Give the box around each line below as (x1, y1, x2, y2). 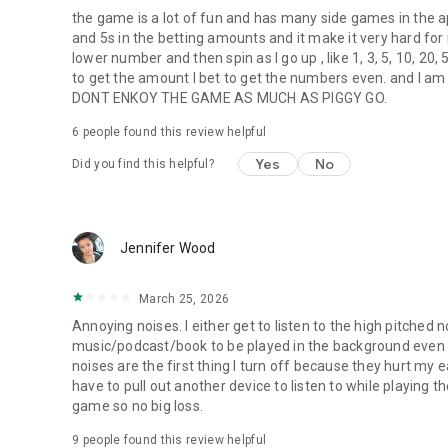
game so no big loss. (72, 397, 203, 414)
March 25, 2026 (139, 291, 230, 306)
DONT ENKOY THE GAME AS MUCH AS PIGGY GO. (72, 89, 388, 106)
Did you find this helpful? (72, 156, 214, 171)
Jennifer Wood (120, 239, 216, 256)
